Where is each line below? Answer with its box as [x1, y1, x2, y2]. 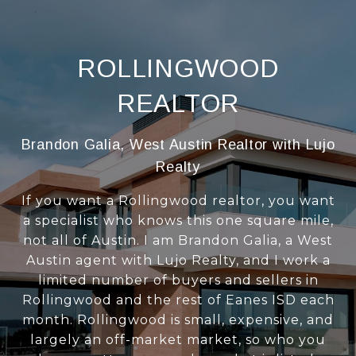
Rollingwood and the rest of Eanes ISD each [21, 292, 335, 308]
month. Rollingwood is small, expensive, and [22, 312, 334, 327]
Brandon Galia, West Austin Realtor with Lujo [21, 137, 335, 153]
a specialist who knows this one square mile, [22, 213, 334, 228]
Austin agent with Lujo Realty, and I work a [25, 253, 331, 268]
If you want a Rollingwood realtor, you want [21, 193, 335, 208]
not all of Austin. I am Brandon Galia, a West [23, 233, 333, 248]
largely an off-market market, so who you [30, 332, 326, 347]
